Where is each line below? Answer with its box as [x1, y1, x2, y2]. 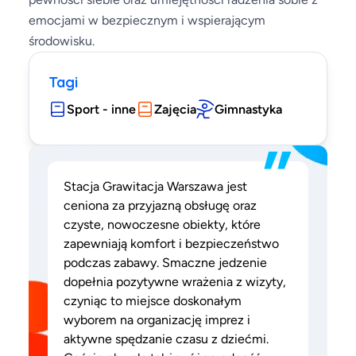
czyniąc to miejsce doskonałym [64, 293, 242, 308]
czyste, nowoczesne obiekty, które [64, 217, 261, 232]
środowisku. [29, 33, 95, 48]
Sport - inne [67, 102, 136, 117]
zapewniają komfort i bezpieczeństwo [64, 236, 279, 251]
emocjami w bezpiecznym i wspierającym [29, 13, 265, 28]
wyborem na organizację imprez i [64, 312, 250, 327]
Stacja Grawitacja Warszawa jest [64, 179, 247, 194]
